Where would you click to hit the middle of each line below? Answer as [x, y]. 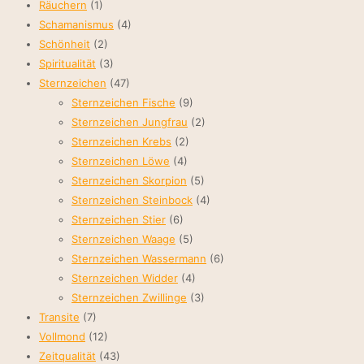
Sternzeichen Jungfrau [130, 122]
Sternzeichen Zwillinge [129, 298]
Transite [59, 317]
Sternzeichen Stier [119, 220]
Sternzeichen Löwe [121, 161]
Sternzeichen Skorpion [129, 181]
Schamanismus [76, 25]
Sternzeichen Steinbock [132, 200]
